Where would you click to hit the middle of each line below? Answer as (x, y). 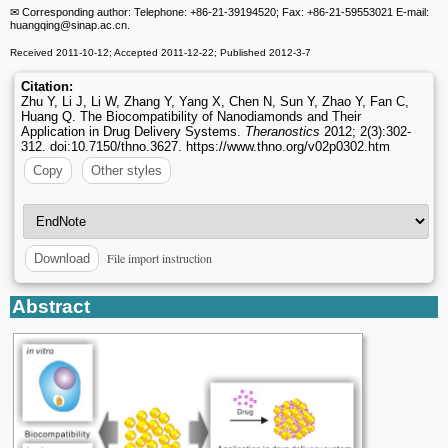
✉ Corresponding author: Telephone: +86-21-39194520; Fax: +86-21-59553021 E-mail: (219, 12)
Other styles (126, 171)
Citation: (47, 87)
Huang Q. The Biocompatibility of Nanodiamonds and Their (191, 117)
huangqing (35, 25)
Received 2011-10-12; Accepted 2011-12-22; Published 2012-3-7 (160, 53)
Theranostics (282, 132)
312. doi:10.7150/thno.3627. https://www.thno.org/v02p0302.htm (205, 147)
